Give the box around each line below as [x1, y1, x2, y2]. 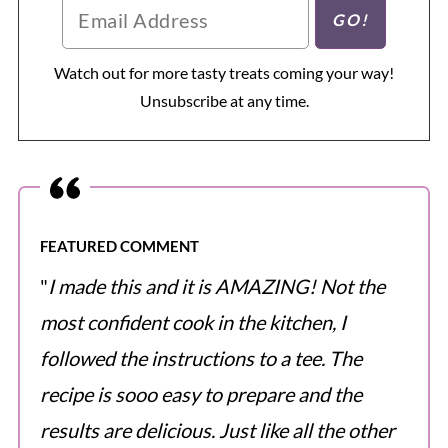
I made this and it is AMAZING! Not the [47, 273, 385, 298]
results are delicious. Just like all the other [39, 417, 395, 442]
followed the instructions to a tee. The [39, 345, 362, 370]
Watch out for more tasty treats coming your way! [54, 62, 394, 82]
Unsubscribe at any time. [139, 90, 309, 110]
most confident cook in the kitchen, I [39, 309, 346, 334]
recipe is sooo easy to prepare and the [39, 381, 362, 406]
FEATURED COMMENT [39, 236, 199, 255]
